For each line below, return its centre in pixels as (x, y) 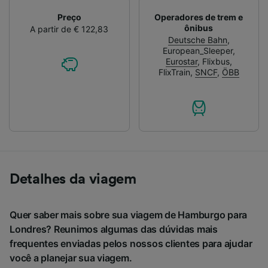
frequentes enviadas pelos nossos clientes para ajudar (131, 243)
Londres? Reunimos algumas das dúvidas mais (114, 229)
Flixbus (216, 61)
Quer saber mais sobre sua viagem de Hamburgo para (129, 214)
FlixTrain (174, 72)
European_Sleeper (197, 50)
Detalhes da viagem (73, 179)
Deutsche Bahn (197, 39)
